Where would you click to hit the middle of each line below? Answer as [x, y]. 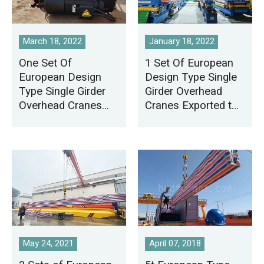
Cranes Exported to [192, 106]
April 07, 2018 [175, 244]
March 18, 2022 [52, 42]
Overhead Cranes [61, 106]
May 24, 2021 [48, 244]
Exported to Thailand [69, 120]
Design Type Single [191, 77]
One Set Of [46, 63]
